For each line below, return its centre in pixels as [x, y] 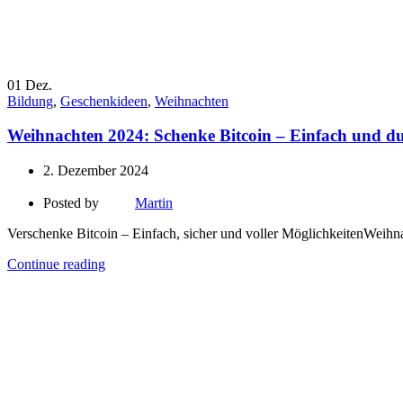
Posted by [71, 203]
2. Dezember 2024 [96, 171]
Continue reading [56, 264]
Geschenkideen [104, 101]
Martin [154, 203]
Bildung [30, 101]
